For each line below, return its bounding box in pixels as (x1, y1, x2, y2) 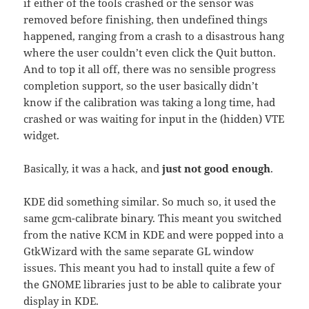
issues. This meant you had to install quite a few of (23, 261, 275, 275)
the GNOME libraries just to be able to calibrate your (23, 277, 282, 292)
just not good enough (162, 161, 271, 176)
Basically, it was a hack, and (23, 161, 163, 176)
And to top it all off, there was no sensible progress (23, 62, 277, 77)
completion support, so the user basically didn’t (23, 79, 259, 93)
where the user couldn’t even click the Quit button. (23, 46, 277, 60)
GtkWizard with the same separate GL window (23, 244, 255, 259)
